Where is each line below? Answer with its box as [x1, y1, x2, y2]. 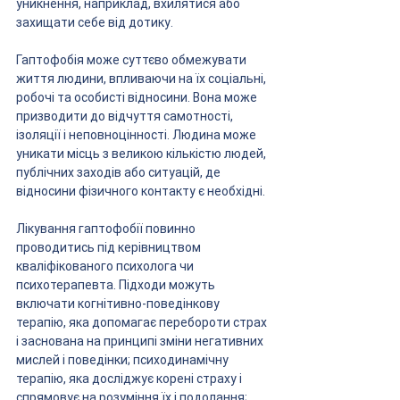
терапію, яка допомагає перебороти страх [16, 315, 270, 329]
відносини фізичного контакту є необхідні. [16, 184, 265, 198]
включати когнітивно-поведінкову [16, 296, 222, 311]
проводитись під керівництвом [16, 240, 204, 254]
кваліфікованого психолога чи [16, 259, 196, 273]
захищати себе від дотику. [16, 15, 173, 29]
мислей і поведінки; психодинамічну [16, 353, 231, 367]
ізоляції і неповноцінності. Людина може [16, 128, 259, 142]
